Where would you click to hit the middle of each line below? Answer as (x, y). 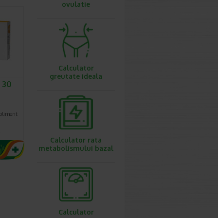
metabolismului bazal (76, 148)
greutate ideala (76, 76)
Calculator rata (76, 140)
